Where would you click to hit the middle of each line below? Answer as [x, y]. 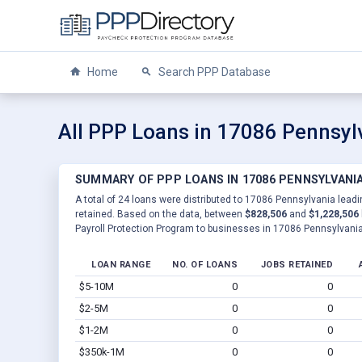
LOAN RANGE [121, 264]
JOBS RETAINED [297, 264]
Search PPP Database [213, 72]
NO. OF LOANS [205, 264]
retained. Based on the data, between [160, 214]
